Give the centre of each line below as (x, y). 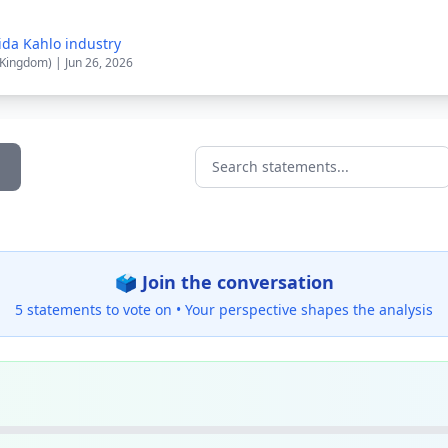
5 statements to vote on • (100, 309)
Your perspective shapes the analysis (309, 309)
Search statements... (271, 177)
